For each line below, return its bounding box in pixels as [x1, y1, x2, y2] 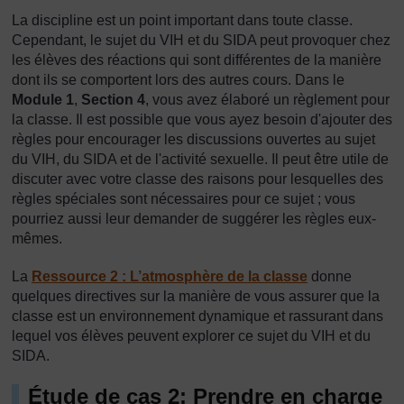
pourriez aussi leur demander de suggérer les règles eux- [12, 211, 376, 226]
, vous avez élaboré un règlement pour [145, 92, 390, 107]
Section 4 [81, 92, 145, 107]
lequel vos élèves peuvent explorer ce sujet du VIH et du [12, 328, 371, 344]
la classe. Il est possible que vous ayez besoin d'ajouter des [12, 112, 392, 127]
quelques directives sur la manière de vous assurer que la [12, 289, 380, 304]
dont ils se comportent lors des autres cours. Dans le [12, 72, 344, 87]
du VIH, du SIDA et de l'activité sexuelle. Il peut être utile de [12, 151, 389, 167]
